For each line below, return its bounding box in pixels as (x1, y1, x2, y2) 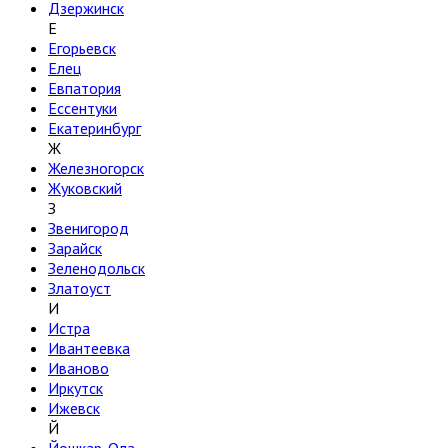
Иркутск (48, 378, 103, 398)
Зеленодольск (48, 258, 145, 278)
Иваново (48, 358, 109, 378)
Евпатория (48, 78, 121, 98)
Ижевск (48, 398, 100, 418)
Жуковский (48, 178, 122, 198)
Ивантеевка (48, 338, 130, 358)
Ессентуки (48, 98, 117, 118)
